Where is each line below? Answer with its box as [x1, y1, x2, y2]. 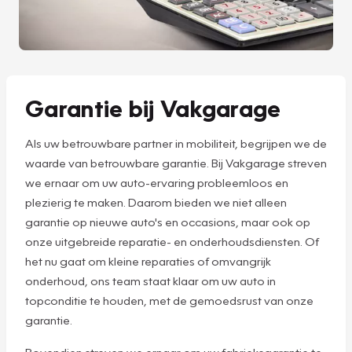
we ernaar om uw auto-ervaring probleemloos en [25, 174, 288, 189]
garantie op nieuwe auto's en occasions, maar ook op [25, 214, 310, 229]
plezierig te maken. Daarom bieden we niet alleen [25, 194, 287, 209]
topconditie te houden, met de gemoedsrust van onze [25, 292, 313, 307]
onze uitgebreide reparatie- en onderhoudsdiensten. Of [25, 233, 319, 248]
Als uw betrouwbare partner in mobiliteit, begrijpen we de [25, 135, 327, 150]
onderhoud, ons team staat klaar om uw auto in [25, 273, 276, 288]
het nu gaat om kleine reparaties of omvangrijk [25, 253, 271, 268]
